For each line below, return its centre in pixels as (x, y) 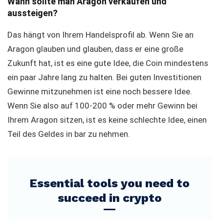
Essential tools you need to (109, 183)
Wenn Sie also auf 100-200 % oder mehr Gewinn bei (102, 106)
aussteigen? (33, 13)
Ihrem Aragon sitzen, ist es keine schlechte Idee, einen (107, 120)
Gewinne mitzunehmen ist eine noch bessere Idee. (100, 91)
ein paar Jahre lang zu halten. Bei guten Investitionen (104, 77)
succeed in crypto (109, 198)
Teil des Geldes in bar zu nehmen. (69, 134)
